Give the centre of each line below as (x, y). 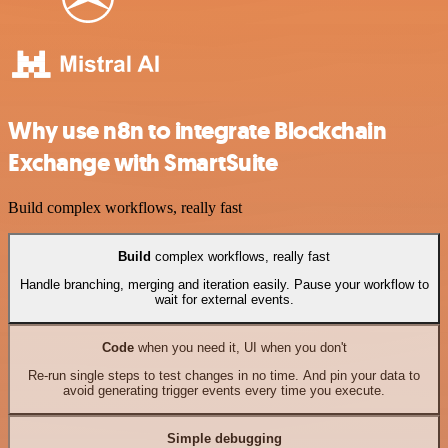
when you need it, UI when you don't (240, 348)
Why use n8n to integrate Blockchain (197, 130)
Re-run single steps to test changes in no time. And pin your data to (224, 376)
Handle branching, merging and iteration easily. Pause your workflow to (224, 285)
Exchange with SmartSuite (143, 162)
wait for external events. (224, 300)
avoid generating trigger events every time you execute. (224, 391)
